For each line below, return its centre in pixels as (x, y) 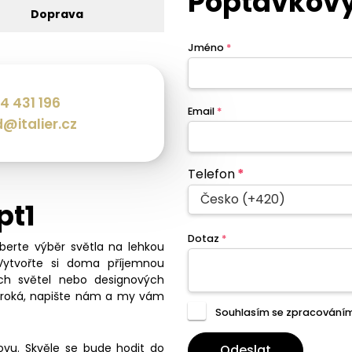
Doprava (57, 14)
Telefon (211, 174)
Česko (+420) (243, 200)
